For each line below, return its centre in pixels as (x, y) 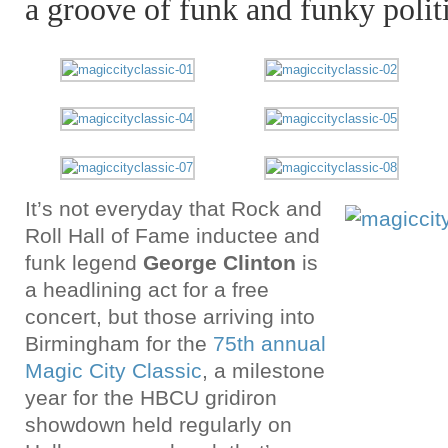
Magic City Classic (113, 370)
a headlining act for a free (147, 289)
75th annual (269, 343)
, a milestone (263, 370)
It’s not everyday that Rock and (173, 208)
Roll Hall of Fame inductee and (172, 235)
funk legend (84, 262)
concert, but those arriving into (170, 316)
